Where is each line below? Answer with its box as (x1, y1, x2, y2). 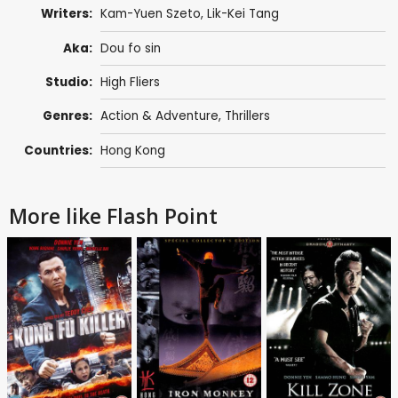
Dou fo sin (99, 39, 161, 57)
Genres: (43, 107, 93, 125)
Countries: (24, 141, 93, 159)
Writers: (41, 5, 93, 23)
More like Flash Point (9, 201, 218, 230)
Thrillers (224, 107, 270, 125)
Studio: (45, 74, 93, 92)
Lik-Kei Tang (206, 5, 279, 23)
